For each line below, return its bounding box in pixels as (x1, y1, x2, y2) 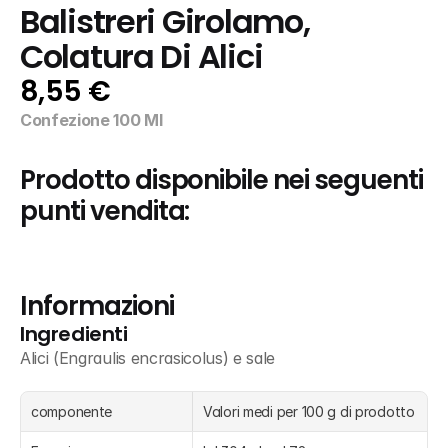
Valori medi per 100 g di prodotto (203, 403, 415, 420)
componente (31, 403, 113, 420)
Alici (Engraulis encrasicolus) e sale (20, 348, 276, 368)
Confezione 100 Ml (20, 110, 163, 130)
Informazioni (20, 288, 174, 324)
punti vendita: (20, 193, 190, 229)
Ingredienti (20, 320, 128, 348)
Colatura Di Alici (20, 35, 263, 79)
